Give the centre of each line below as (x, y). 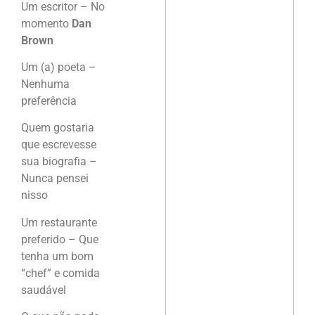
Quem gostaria (58, 128)
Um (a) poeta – (59, 67)
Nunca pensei (55, 179)
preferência (49, 101)
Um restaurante (59, 222)
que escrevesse (59, 145)
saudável (44, 290)
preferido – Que (60, 239)
